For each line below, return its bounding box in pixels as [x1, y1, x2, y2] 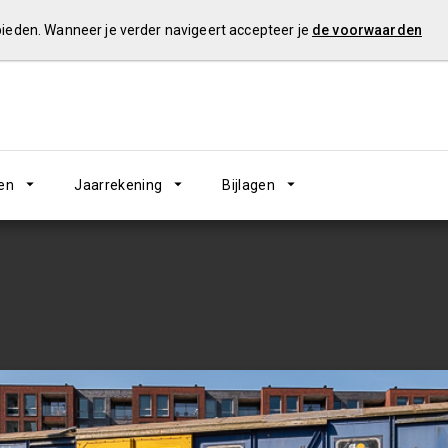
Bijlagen [222, 177, 276, 193]
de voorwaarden [311, 22, 422, 38]
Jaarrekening [74, 177, 163, 193]
